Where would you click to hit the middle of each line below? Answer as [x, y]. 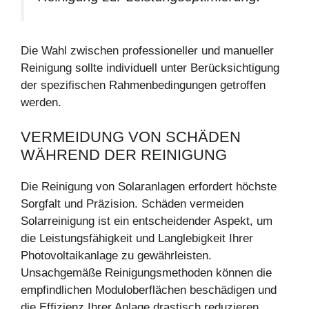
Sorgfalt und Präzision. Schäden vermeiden [132, 204]
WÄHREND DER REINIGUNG [124, 155]
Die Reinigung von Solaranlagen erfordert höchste [149, 187]
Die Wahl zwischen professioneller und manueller [147, 50]
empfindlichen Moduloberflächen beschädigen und [149, 290]
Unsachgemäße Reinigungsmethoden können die [146, 273]
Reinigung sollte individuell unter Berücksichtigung [150, 68]
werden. [41, 102]
